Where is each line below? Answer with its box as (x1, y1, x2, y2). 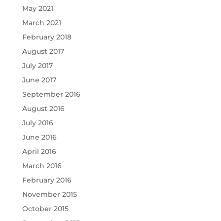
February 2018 (22, 33, 72, 42)
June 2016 (22, 133, 57, 142)
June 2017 (22, 75, 56, 85)
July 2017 (22, 61, 53, 71)
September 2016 (22, 90, 80, 99)
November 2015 (22, 190, 77, 199)
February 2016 (22, 176, 72, 185)
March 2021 (22, 18, 61, 28)
